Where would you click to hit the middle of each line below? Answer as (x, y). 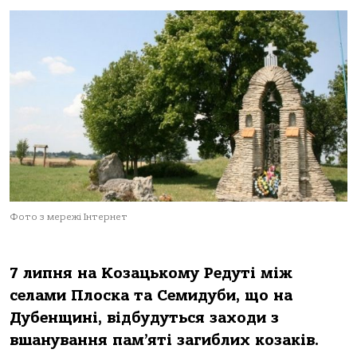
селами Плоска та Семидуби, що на (151, 296)
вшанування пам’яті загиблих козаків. (164, 340)
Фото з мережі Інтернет (69, 217)
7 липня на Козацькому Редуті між (151, 273)
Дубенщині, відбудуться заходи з (144, 318)
